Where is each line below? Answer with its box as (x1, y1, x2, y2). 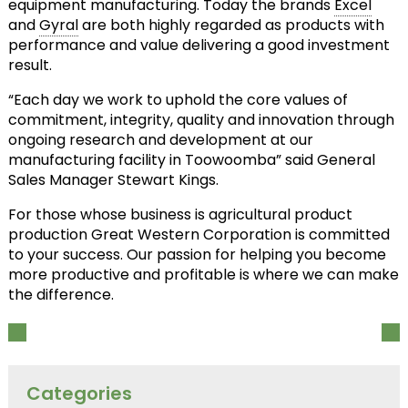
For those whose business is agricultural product (7, 204, 352, 225)
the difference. (7, 284, 114, 305)
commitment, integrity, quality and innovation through (7, 109, 394, 130)
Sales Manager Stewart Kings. (7, 169, 219, 190)
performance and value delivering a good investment (7, 35, 390, 56)
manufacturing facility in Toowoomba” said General (7, 149, 375, 170)
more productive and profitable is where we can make (7, 264, 399, 285)
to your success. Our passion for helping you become (7, 244, 386, 265)
